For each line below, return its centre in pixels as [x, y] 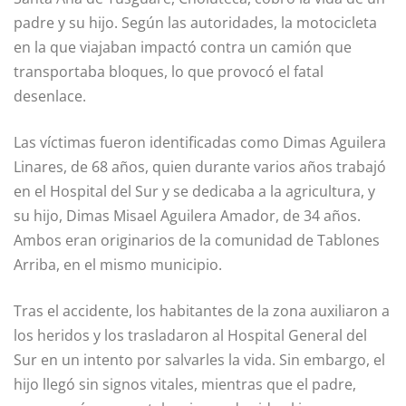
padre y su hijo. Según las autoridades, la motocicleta [195, 22]
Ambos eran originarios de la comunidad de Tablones [197, 240]
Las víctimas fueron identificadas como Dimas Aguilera [200, 142]
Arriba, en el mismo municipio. [118, 264]
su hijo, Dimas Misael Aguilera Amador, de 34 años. [187, 215]
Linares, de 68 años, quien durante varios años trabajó [200, 166]
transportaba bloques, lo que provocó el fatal [169, 71]
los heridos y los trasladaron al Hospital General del [190, 335]
